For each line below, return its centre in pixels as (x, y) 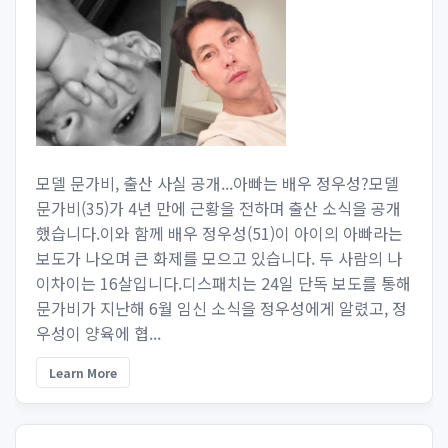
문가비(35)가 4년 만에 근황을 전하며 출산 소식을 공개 (218, 208)
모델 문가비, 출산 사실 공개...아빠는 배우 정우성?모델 (217, 183)
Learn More (83, 372)
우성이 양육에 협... (98, 333)
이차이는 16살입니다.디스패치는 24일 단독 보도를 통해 (223, 283)
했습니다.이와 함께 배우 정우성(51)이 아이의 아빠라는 (219, 233)
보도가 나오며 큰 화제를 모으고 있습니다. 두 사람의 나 (219, 258)
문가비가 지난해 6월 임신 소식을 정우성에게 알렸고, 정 (221, 308)
